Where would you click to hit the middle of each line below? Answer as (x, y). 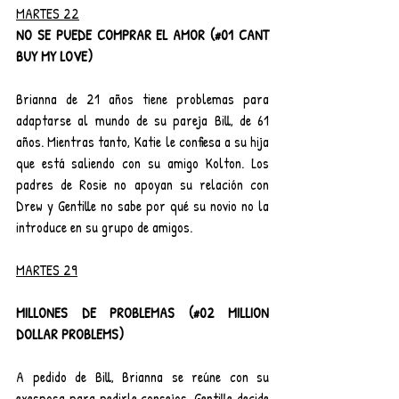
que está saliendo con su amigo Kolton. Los (142, 163)
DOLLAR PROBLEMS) (70, 334)
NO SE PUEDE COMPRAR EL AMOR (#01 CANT (142, 35)
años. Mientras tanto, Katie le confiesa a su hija (142, 142)
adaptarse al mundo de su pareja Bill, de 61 (142, 121)
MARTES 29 (47, 270)
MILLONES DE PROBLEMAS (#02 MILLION (142, 313)
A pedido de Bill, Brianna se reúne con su (142, 377)
